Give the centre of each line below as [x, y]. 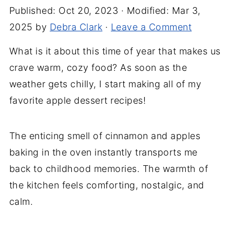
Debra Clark [76, 27]
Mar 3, [186, 11]
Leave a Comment [151, 27]
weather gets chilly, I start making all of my [105, 84]
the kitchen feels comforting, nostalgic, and [107, 185]
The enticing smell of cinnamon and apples [105, 136]
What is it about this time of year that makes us [115, 51]
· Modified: [145, 11]
